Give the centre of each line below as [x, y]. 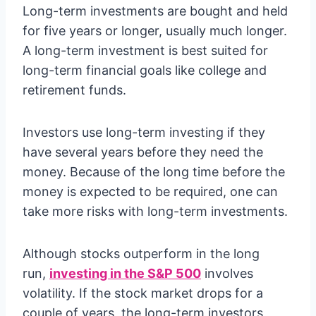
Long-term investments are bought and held [155, 11]
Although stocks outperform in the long [141, 254]
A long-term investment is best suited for [145, 50]
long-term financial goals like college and [145, 70]
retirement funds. [74, 90]
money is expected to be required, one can [150, 192]
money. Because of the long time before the [154, 172]
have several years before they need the [143, 152]
